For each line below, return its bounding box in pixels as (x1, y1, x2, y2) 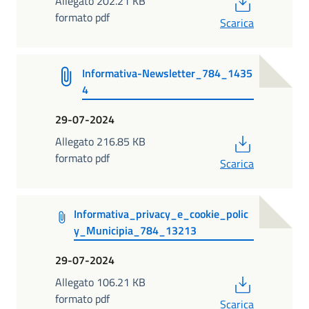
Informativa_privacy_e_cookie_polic (74, 205, 249, 222)
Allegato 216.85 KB (55, 133, 146, 150)
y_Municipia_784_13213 (74, 221, 197, 239)
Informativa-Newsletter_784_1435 (82, 64, 253, 81)
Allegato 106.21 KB (55, 274, 146, 291)
